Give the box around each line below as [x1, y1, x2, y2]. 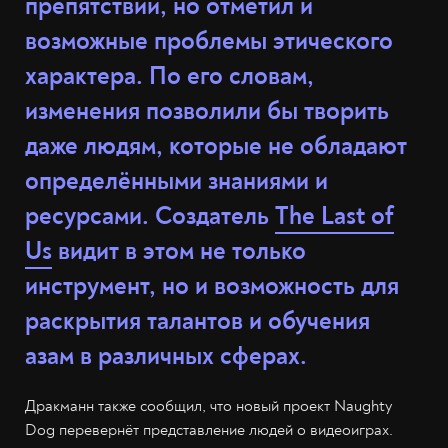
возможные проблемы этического [25, 26, 393, 57]
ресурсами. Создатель [25, 201, 275, 232]
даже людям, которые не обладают [25, 131, 407, 162]
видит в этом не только [52, 236, 306, 267]
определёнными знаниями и [25, 166, 328, 197]
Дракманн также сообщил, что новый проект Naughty [25, 396, 392, 416]
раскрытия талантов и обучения [25, 306, 370, 337]
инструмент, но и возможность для [25, 271, 399, 302]
